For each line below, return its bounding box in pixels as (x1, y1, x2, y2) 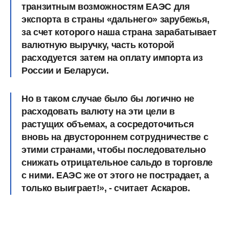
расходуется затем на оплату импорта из (21, 52, 203, 63)
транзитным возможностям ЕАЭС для (21, 1, 190, 12)
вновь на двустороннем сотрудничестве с (21, 131, 209, 142)
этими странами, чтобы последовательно (21, 144, 206, 155)
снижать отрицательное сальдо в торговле (21, 157, 213, 168)
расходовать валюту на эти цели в (21, 106, 175, 117)
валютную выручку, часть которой (21, 39, 174, 50)
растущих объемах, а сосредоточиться (21, 119, 194, 129)
